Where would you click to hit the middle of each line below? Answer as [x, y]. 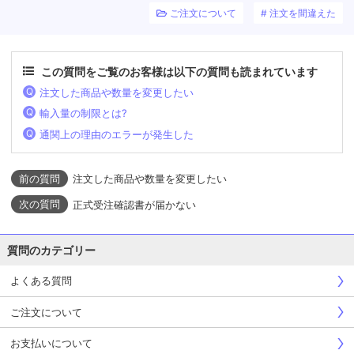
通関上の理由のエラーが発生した [116, 134]
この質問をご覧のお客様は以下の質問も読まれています [180, 71]
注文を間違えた [303, 13]
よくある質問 [41, 281]
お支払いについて [51, 343]
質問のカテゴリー [52, 250]
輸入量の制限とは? [83, 113]
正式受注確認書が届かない [134, 204]
